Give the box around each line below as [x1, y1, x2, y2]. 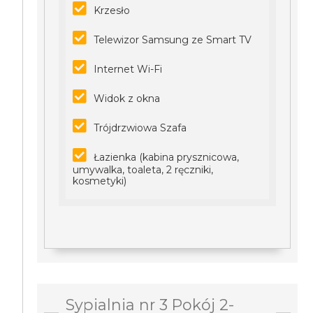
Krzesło [94, 4, 131, 17]
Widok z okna [94, 92, 161, 105]
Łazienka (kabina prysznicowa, [94, 151, 240, 163]
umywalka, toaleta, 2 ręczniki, [73, 163, 214, 176]
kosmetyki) [73, 175, 127, 187]
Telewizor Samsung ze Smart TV [94, 34, 252, 46]
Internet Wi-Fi [94, 63, 163, 75]
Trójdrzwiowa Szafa [94, 122, 187, 134]
